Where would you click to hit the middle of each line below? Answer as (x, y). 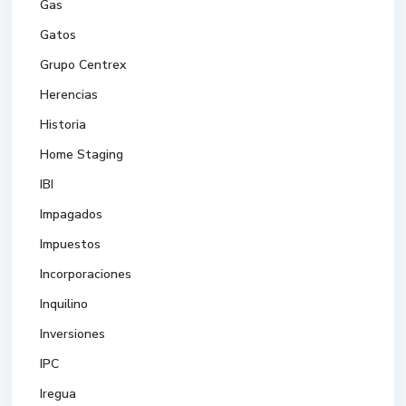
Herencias (69, 95)
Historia (63, 125)
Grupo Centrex (83, 65)
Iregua (58, 394)
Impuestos (71, 245)
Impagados (72, 215)
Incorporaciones (86, 275)
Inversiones (73, 334)
